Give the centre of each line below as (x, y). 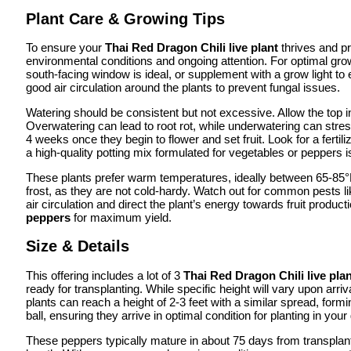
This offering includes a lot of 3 (105, 275)
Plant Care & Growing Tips (125, 18)
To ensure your (65, 48)
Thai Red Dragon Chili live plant (192, 48)
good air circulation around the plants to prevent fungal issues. (183, 88)
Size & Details (78, 246)
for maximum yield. (121, 218)
